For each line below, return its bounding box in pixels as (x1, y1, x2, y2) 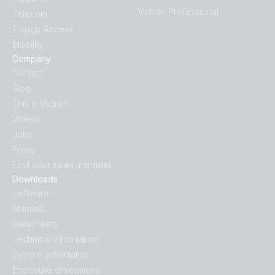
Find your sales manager (12, 160, 112, 171)
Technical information (12, 234, 98, 245)
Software (12, 188, 49, 199)
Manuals (12, 203, 45, 214)
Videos (12, 114, 41, 125)
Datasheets (12, 219, 58, 230)
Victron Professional (137, 6, 219, 17)
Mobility (12, 39, 44, 50)
